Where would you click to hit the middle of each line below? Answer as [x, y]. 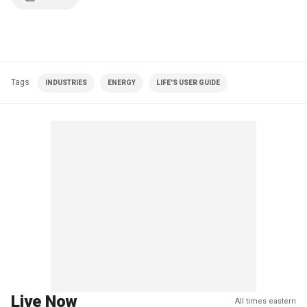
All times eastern [266, 301]
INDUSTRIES [66, 83]
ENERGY [122, 83]
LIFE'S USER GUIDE [188, 83]
